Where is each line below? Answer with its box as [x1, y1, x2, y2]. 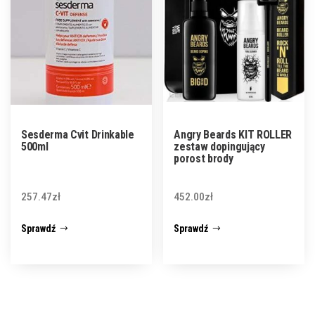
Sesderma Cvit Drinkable [21, 127, 134, 141]
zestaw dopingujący [174, 139, 265, 153]
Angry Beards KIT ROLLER [174, 127, 292, 141]
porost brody [174, 151, 233, 165]
